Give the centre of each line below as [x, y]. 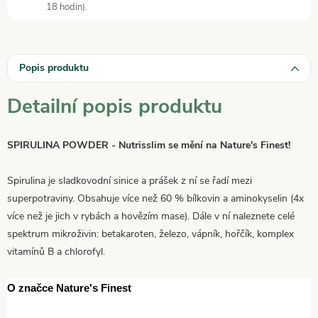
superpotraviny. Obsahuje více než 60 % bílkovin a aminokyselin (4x [155, 198]
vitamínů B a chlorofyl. [56, 251]
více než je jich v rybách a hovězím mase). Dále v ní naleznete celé [151, 216]
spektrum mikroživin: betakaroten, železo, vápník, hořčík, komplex [150, 234]
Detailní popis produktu [115, 106]
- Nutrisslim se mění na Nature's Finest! [201, 145]
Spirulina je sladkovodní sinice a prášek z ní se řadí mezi [130, 180]
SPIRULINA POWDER [58, 145]
